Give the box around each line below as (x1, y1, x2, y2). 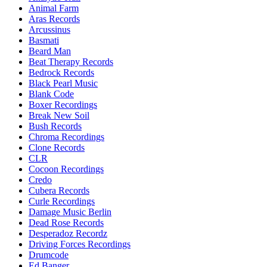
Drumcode (29, 249, 69, 260)
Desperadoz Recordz (29, 228, 107, 238)
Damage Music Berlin (29, 206, 111, 217)
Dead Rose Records (29, 217, 104, 228)
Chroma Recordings (29, 131, 104, 142)
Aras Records (29, 13, 80, 24)
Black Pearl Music (29, 77, 98, 88)
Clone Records (29, 142, 85, 153)
